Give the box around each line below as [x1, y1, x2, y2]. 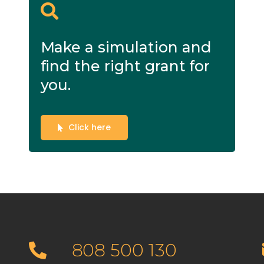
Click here [68, 121, 111, 134]
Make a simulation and [40, 38, 212, 57]
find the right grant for [40, 57, 210, 75]
